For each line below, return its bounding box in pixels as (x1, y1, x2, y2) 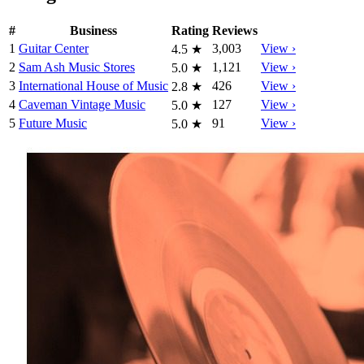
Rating (171, 23, 209, 37)
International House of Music (19, 78, 168, 93)
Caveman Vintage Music (19, 97, 145, 111)
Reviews (212, 23, 258, 37)
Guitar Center (19, 41, 89, 55)
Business (70, 23, 117, 37)
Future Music (19, 115, 87, 130)
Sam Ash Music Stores (19, 59, 135, 74)
